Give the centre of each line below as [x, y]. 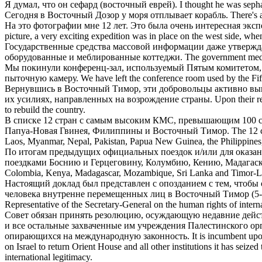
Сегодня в [26, 15]
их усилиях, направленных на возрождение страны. [108, 99]
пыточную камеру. [42, 78]
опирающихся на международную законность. [97, 236]
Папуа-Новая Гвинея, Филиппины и [79, 130]
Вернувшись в [35, 88]
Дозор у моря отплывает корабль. [161, 15]
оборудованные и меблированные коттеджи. [94, 57]
